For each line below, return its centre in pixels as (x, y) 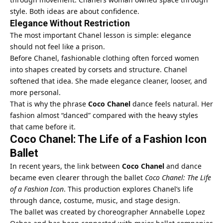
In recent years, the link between (66, 166)
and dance (183, 166)
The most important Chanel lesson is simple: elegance (101, 35)
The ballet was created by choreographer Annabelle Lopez (108, 212)
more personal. (35, 92)
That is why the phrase (49, 104)
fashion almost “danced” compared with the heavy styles (104, 115)
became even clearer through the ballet (77, 177)
